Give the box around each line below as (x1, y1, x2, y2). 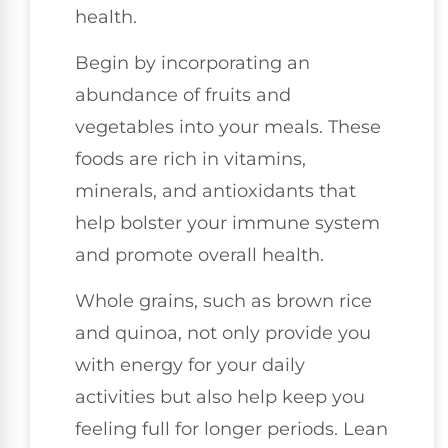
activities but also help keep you (75, 386, 365, 409)
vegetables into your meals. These (75, 115, 381, 138)
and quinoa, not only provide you (75, 322, 371, 345)
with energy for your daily (75, 354, 305, 377)
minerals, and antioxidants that (75, 179, 356, 202)
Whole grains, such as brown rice (75, 290, 372, 313)
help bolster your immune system (75, 211, 380, 234)
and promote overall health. (75, 243, 324, 266)
